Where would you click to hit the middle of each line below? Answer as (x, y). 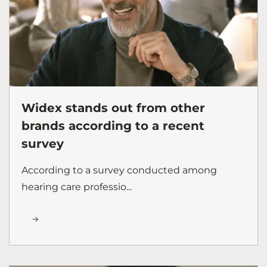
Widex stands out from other (113, 108)
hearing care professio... (77, 187)
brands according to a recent (113, 125)
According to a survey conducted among (119, 170)
